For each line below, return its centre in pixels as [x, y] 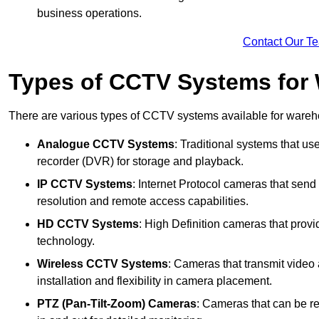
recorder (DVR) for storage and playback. [140, 162]
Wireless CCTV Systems [103, 264]
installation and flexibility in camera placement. [155, 281]
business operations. [89, 14]
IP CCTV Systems [85, 184]
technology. [66, 241]
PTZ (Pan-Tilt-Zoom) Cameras [117, 304]
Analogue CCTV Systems [106, 145]
